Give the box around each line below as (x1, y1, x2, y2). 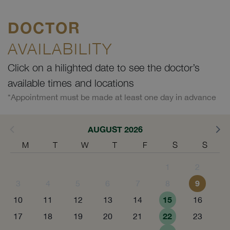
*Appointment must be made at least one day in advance (8, 92, 216, 102)
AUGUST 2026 (87, 124, 143, 134)
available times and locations (8, 76, 134, 89)
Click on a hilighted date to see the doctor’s (8, 61, 200, 73)
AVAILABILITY (8, 39, 112, 57)
